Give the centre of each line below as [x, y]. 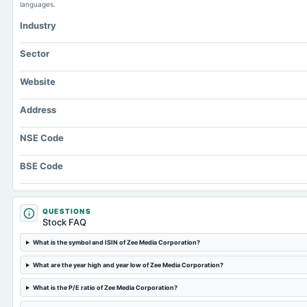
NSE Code [42, 138]
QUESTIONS [67, 211]
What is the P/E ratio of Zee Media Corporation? [105, 287]
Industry [38, 25]
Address [38, 110]
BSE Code [41, 166]
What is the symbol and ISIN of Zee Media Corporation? [116, 242]
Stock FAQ [64, 222]
